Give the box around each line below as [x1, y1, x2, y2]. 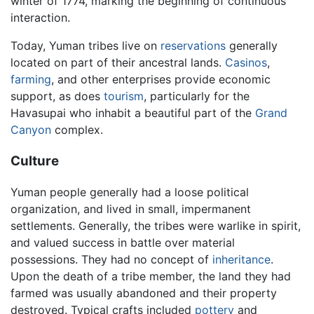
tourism [104, 88, 144, 103]
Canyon [11, 122, 51, 137]
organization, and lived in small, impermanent [11, 202, 251, 217]
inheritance [212, 252, 271, 267]
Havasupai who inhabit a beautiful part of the [11, 105, 255, 120]
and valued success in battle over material [11, 235, 235, 250]
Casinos [225, 55, 267, 69]
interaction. [11, 10, 70, 25]
